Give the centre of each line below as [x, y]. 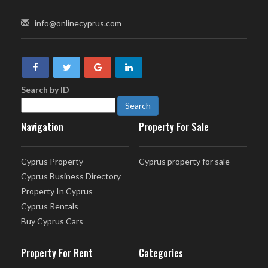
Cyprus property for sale [184, 162]
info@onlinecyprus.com [78, 23]
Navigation [42, 127]
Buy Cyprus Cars [52, 221]
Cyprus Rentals [50, 206]
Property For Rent [57, 253]
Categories [161, 253]
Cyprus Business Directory [71, 176]
